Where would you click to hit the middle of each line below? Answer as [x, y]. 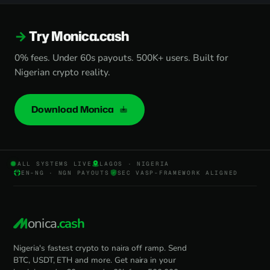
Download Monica [74, 109]
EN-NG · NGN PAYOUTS [65, 173]
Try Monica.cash [79, 36]
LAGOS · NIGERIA [135, 164]
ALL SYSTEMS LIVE [55, 164]
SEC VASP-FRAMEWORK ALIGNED [177, 173]
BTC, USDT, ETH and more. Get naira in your [95, 260]
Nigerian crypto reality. [62, 72]
